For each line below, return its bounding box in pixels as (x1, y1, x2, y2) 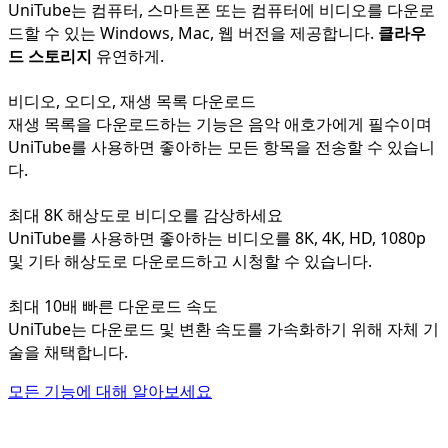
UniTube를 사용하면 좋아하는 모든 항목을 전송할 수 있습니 (8, 135, 435, 158)
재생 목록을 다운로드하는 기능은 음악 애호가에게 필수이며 (8, 112, 432, 135)
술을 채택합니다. (8, 340, 128, 363)
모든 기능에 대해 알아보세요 (8, 379, 212, 402)
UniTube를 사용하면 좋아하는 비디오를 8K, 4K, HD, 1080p (8, 226, 426, 249)
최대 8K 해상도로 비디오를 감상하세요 (8, 203, 283, 226)
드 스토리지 (8, 44, 92, 67)
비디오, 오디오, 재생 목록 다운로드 (8, 89, 256, 112)
